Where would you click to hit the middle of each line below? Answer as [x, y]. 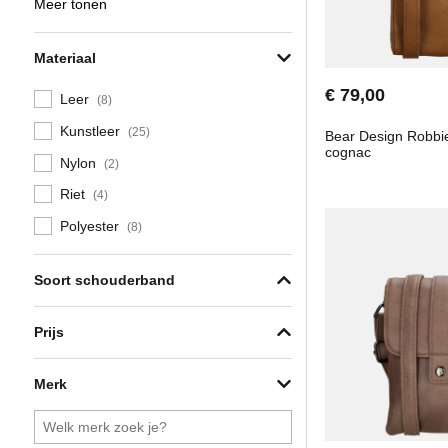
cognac [347, 151]
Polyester [91, 225]
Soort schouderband [104, 280]
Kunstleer [92, 130]
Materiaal [65, 58]
